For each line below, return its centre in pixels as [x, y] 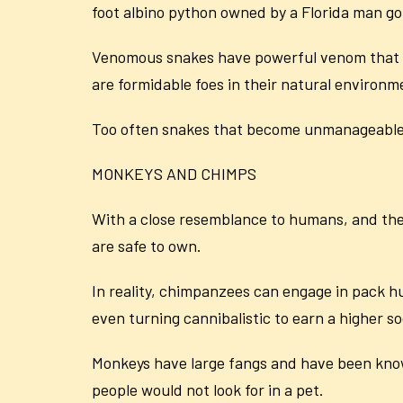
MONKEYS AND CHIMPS [174, 174]
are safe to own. [147, 246]
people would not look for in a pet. [208, 390]
